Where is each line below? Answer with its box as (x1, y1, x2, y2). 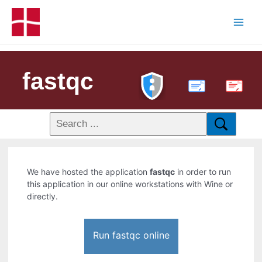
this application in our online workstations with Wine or (27, 179, 233, 189)
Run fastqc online (92, 229, 170, 241)
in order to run (175, 167, 232, 177)
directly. (27, 191, 58, 202)
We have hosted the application (27, 167, 150, 177)
